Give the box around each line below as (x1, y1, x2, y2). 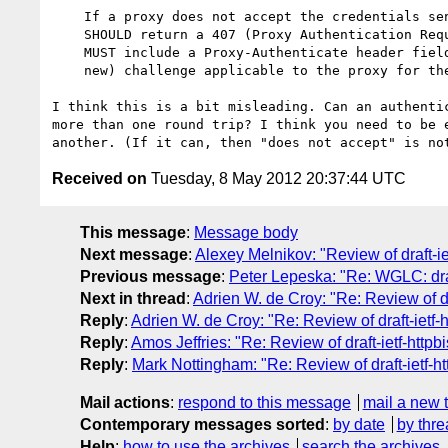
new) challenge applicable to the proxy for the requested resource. (52, 62, 84, 78)
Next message (80, 245, 188, 263)
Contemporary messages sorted (80, 415, 325, 433)
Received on (52, 169, 147, 187)
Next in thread (80, 289, 186, 307)
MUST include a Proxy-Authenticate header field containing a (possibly (52, 44, 84, 60)
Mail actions (80, 393, 170, 411)
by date (333, 415, 385, 433)
